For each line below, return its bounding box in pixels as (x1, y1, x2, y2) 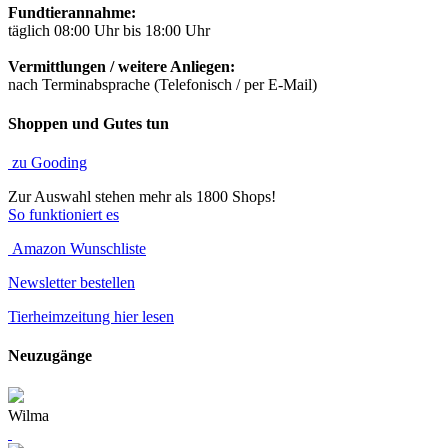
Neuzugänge (8, 347, 92, 365)
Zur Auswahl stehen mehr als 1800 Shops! (8, 188, 276, 206)
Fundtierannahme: (8, 3, 136, 21)
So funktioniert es (8, 206, 119, 224)
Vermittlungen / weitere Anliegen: (8, 57, 235, 75)
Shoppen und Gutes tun (8, 114, 169, 132)
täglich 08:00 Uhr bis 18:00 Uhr (8, 21, 210, 39)
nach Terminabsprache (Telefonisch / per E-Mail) (8, 75, 317, 93)
